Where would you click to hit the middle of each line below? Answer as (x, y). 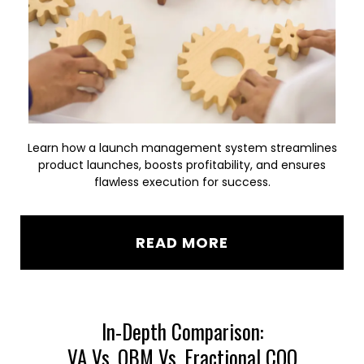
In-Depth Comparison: (182, 331)
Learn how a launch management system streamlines (182, 148)
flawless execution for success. (182, 182)
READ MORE (182, 243)
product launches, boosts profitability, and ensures (182, 165)
